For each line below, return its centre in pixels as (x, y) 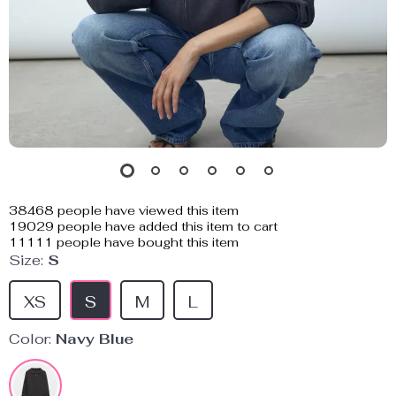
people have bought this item (146, 242)
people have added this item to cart (166, 226)
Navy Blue (95, 339)
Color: (30, 339)
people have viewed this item (146, 210)
